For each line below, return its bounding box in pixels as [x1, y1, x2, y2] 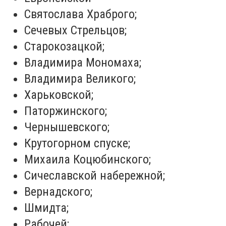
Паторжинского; [24, 104, 107, 119]
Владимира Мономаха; [24, 55, 141, 70]
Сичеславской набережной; [24, 168, 165, 183]
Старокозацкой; [24, 39, 104, 54]
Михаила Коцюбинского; [24, 152, 151, 167]
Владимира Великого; [24, 72, 136, 86]
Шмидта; [24, 201, 69, 215]
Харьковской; [24, 88, 93, 102]
